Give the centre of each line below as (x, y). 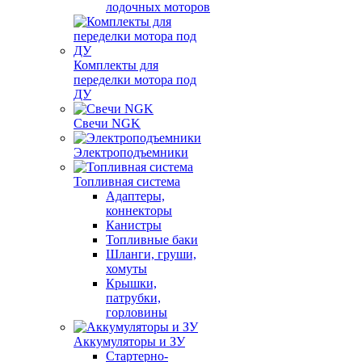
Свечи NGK (107, 123)
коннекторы (139, 210)
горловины (137, 312)
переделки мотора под (135, 80)
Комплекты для (116, 65)
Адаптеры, (135, 196)
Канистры (134, 225)
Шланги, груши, (151, 254)
